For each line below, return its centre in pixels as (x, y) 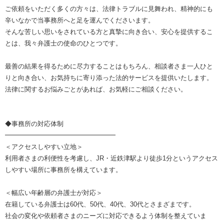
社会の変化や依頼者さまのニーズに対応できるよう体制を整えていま (106, 216)
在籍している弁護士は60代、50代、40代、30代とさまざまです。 (100, 204)
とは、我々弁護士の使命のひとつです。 (63, 43)
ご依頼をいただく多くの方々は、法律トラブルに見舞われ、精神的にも (109, 9)
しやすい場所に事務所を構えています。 (63, 170)
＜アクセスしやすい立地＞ (44, 147)
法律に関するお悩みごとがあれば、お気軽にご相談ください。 (96, 89)
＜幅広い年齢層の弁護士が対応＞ (54, 193)
